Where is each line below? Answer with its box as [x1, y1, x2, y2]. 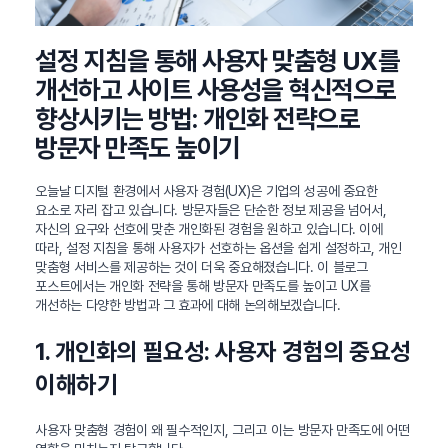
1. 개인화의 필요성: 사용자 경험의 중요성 [35, 337, 411, 367]
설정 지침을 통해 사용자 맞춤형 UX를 [35, 45, 400, 77]
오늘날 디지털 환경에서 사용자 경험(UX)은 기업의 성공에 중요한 [35, 183, 378, 200]
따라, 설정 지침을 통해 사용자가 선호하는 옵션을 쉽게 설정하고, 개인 [35, 240, 402, 257]
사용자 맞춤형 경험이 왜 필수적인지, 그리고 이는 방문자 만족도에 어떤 [35, 422, 410, 439]
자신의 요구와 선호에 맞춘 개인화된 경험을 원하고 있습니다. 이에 [35, 221, 383, 238]
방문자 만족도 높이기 [35, 132, 240, 164]
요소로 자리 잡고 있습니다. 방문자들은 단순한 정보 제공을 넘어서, [35, 202, 387, 219]
